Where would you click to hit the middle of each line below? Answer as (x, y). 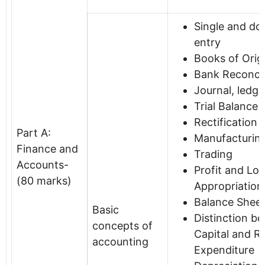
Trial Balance (226, 106)
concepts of (122, 225)
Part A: (34, 132)
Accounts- (43, 164)
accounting (120, 241)
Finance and (47, 148)
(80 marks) (44, 180)
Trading (213, 154)
